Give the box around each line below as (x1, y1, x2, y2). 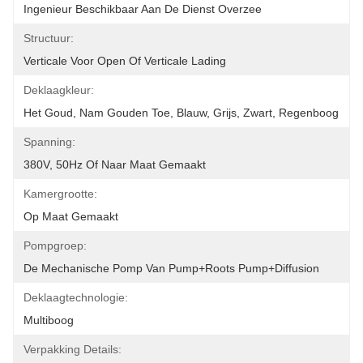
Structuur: (23, 32, 74, 45)
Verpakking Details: (23, 343, 122, 356)
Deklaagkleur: (23, 83, 94, 96)
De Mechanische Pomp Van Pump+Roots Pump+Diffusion (23, 262, 319, 275)
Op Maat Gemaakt (23, 210, 118, 223)
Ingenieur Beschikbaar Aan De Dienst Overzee (23, 2, 262, 15)
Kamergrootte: (23, 187, 97, 200)
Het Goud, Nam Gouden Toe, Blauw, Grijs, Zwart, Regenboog (23, 106, 339, 119)
